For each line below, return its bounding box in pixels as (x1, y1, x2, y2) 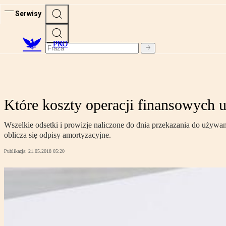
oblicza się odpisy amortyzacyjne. (4, 131, 111, 140)
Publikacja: (4, 148, 28, 154)
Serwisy (15, 9, 41, 18)
